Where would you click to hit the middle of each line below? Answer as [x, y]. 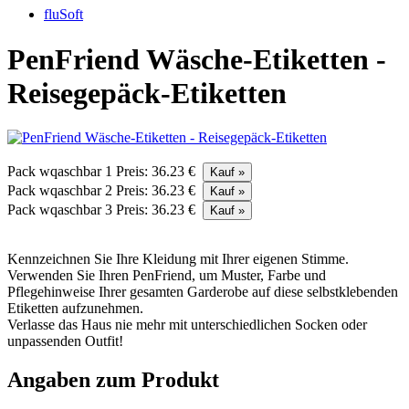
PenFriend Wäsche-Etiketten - [197, 59]
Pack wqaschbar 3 [62, 210]
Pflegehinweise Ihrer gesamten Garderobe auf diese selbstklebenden [203, 292]
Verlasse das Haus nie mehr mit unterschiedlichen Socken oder [187, 325]
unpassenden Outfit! [65, 341]
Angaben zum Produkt [113, 380]
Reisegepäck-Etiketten [147, 93]
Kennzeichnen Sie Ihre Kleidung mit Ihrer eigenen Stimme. [178, 259]
